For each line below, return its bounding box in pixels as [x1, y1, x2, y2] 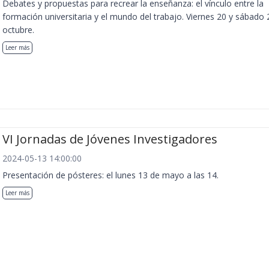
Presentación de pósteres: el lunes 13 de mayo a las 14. [2, 169, 219, 181]
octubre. [2, 24, 34, 36]
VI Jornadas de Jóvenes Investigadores [2, 130, 217, 147]
